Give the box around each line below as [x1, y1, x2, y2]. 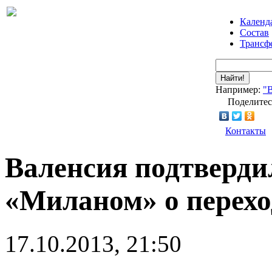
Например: [216, 84, 263, 95]
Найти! [220, 73, 245, 83]
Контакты [225, 126, 266, 136]
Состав [240, 27, 269, 38]
